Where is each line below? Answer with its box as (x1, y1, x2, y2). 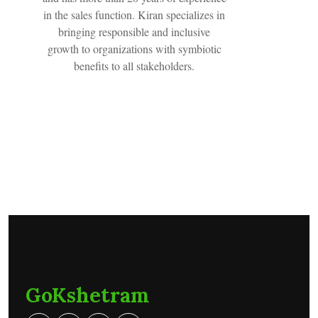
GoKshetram (26, 281, 149, 308)
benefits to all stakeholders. (74, 57, 194, 73)
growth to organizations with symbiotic (47, 40, 221, 56)
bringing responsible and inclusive (58, 23, 210, 39)
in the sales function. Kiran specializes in (43, 6, 225, 22)
